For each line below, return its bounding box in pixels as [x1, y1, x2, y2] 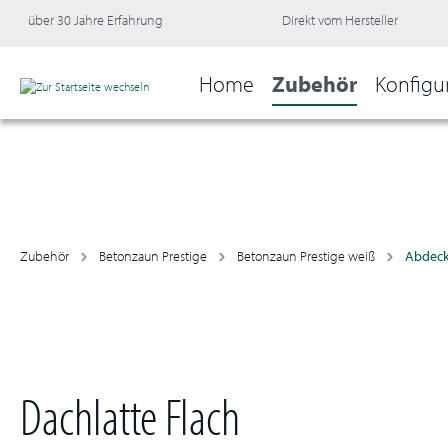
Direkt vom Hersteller [281, 11, 398, 29]
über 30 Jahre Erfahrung [28, 11, 163, 29]
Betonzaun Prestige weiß [237, 247, 375, 265]
